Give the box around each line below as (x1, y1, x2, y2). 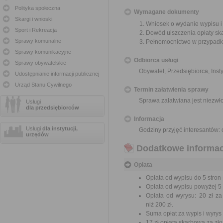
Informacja (134, 115, 164, 122)
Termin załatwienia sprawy (134, 86, 209, 93)
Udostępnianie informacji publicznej (15, 71, 99, 77)
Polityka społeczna (15, 5, 60, 11)
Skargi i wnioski (15, 16, 52, 22)
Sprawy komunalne (15, 38, 61, 44)
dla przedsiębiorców (26, 105, 79, 111)
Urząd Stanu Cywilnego (15, 82, 72, 88)
